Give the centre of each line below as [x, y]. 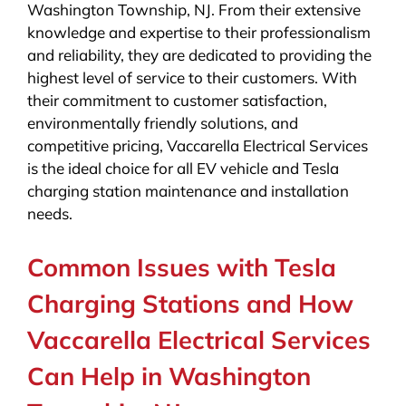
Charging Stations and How [190, 304]
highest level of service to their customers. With [192, 78]
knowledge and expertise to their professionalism [198, 33]
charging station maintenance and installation [188, 191]
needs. [49, 214]
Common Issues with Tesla [181, 268]
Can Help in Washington [169, 377]
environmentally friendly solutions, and [162, 123]
